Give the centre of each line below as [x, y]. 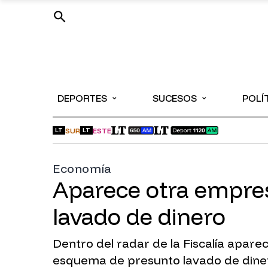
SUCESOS [175, 98]
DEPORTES [82, 98]
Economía [82, 168]
